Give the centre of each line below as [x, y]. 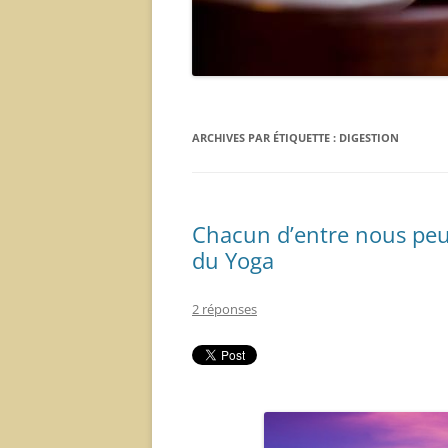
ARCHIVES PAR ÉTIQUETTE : [265, 137]
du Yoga [233, 260]
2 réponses [224, 309]
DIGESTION [369, 137]
